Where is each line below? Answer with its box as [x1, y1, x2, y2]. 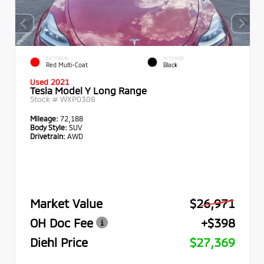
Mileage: [30, 114, 60, 123]
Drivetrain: [30, 131, 65, 140]
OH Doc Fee [30, 216, 93, 230]
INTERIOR [163, 55, 184, 61]
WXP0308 [60, 94, 95, 104]
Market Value [30, 196, 103, 210]
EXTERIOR [46, 55, 68, 61]
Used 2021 [30, 77, 70, 87]
